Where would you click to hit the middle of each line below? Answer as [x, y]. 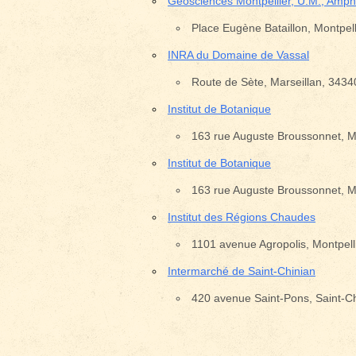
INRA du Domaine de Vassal [238, 55]
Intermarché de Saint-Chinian [242, 271]
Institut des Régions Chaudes [242, 217]
